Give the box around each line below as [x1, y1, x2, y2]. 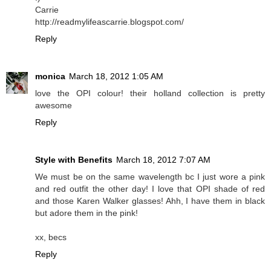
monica [35, 71, 65, 81]
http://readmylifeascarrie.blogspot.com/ [35, 16, 184, 27]
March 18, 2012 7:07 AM [116, 154, 211, 165]
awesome [35, 100, 72, 110]
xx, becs [35, 232, 67, 242]
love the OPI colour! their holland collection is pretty [35, 88, 265, 98]
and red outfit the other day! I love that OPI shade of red [35, 183, 265, 194]
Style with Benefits [35, 154, 113, 165]
